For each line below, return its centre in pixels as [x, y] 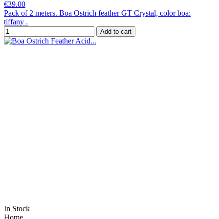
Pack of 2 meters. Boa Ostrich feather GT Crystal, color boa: [97, 13]
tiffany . [16, 22]
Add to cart [116, 32]
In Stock [17, 209]
